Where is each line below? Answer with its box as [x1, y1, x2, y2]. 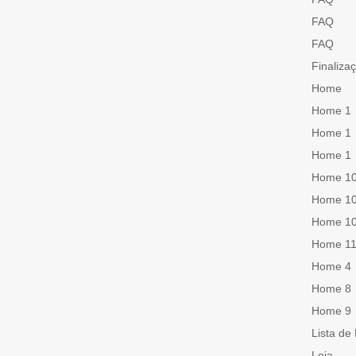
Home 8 [311, 282, 351, 296]
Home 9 [311, 304, 351, 318]
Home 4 [311, 260, 351, 273]
